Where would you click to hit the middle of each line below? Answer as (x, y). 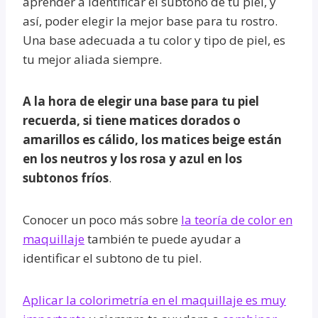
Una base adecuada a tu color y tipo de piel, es (154, 40)
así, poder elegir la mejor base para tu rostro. (150, 21)
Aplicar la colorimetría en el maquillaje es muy (154, 300)
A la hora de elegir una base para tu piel (141, 101)
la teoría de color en (237, 219)
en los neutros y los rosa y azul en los (132, 158)
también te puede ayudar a (163, 238)
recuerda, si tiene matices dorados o (132, 120)
